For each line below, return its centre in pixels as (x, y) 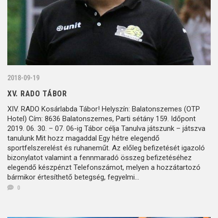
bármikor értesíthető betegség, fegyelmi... (73, 177)
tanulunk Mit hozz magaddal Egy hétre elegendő (83, 138)
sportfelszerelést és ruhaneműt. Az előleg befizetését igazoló (106, 148)
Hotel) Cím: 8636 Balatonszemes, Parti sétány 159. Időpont (101, 119)
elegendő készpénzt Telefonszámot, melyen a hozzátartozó (104, 168)
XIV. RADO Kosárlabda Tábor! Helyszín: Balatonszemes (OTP (104, 109)
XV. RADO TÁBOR (37, 94)
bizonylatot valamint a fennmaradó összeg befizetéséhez (100, 158)
